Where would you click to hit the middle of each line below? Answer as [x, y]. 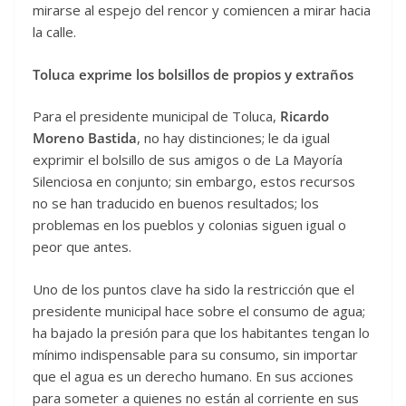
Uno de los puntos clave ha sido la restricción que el [193, 289]
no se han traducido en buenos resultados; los [176, 203]
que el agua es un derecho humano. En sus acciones [193, 376]
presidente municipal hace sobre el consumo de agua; [199, 310]
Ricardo [304, 116]
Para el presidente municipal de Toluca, [156, 116]
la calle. [54, 32]
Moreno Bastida [85, 138]
